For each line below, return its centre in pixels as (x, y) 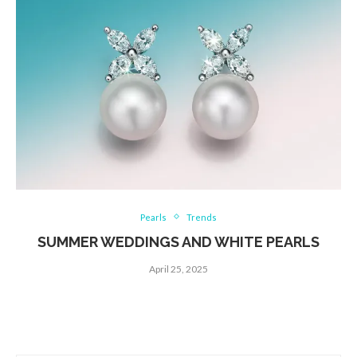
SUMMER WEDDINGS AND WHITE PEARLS (178, 241)
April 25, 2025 (178, 269)
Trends (202, 217)
